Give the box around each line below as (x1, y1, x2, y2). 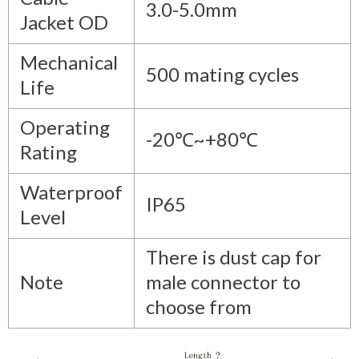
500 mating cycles (146, 62, 299, 86)
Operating (20, 115, 110, 139)
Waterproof (20, 179, 123, 204)
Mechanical (20, 50, 118, 74)
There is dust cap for (146, 244, 321, 268)
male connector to (146, 269, 301, 293)
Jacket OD (20, 10, 108, 34)
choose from (146, 294, 252, 318)
